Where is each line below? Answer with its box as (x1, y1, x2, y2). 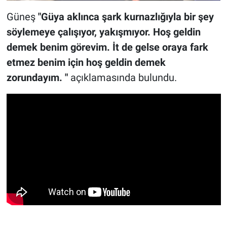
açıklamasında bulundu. (67, 71, 177, 84)
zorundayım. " (6, 71, 68, 84)
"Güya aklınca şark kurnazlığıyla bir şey (37, 11, 214, 23)
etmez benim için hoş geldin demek (6, 56, 166, 69)
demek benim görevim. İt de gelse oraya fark (6, 41, 208, 54)
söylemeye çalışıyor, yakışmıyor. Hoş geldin (6, 26, 201, 39)
